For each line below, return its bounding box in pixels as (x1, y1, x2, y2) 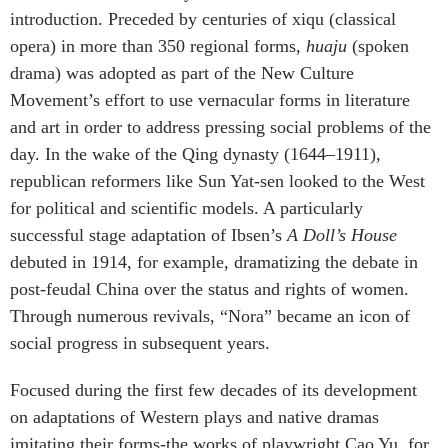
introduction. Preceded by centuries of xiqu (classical (10, 8, 396, 29)
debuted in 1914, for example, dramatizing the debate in (10, 251, 418, 272)
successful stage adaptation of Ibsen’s (10, 224, 287, 245)
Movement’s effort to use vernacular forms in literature (10, 89, 410, 110)
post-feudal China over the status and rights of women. (10, 278, 409, 299)
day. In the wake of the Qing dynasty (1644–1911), (10, 143, 381, 164)
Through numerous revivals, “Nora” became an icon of (10, 305, 410, 326)
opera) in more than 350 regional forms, (10, 35, 306, 56)
